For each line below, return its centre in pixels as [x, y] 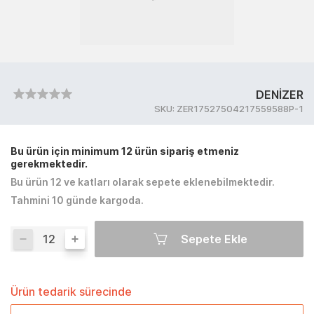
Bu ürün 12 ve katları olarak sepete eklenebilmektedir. [143, 182]
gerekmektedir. [49, 164]
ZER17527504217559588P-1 [240, 109]
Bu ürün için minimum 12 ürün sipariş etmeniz [125, 151]
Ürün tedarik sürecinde [71, 292]
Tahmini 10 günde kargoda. [77, 200]
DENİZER [280, 95]
